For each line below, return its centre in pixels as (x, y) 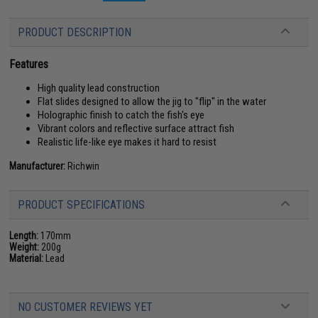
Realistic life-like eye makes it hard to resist (127, 142)
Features (29, 64)
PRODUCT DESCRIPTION (75, 32)
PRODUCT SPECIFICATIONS (82, 205)
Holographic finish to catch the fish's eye (121, 115)
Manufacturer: (38, 166)
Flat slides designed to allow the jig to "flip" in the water (152, 102)
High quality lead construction (99, 88)
